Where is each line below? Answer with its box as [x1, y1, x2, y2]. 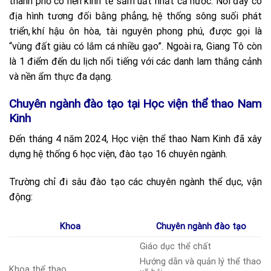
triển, [9, 25, 30, 37]
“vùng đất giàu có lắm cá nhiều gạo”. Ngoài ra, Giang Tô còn [9, 40, 262, 52]
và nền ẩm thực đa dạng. [9, 70, 113, 82]
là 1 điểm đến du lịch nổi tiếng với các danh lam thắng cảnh [9, 55, 262, 67]
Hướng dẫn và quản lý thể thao [140, 256, 262, 267]
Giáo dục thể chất [140, 241, 212, 252]
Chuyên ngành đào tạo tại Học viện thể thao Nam [9, 96, 262, 111]
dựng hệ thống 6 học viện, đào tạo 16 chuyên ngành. [9, 148, 227, 160]
